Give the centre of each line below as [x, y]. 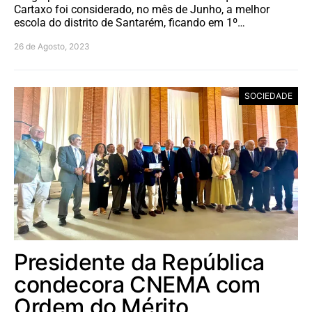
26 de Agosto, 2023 [52, 47]
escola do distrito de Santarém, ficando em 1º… [130, 23]
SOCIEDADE [268, 96]
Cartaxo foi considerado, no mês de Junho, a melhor [142, 10]
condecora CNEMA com [137, 285]
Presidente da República [139, 263]
